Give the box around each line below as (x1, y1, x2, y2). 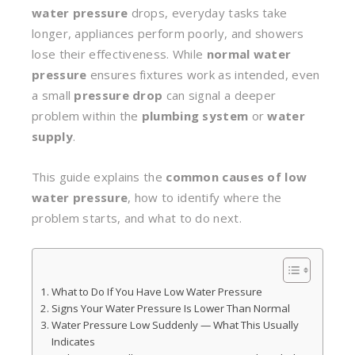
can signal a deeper (162, 87, 277, 103)
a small (32, 87, 74, 103)
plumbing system (141, 108, 249, 124)
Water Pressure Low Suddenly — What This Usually (51, 318, 299, 332)
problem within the (32, 108, 142, 124)
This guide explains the (32, 169, 166, 185)
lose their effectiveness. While (32, 46, 207, 62)
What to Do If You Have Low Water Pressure (51, 284, 262, 299)
